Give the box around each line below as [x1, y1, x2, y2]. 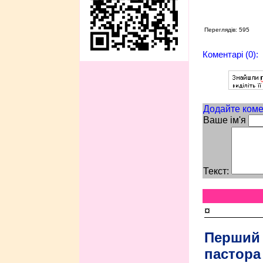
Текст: [203, 166, 229, 176]
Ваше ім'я [203, 114, 246, 125]
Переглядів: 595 [204, 26, 249, 33]
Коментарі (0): [202, 49, 258, 59]
